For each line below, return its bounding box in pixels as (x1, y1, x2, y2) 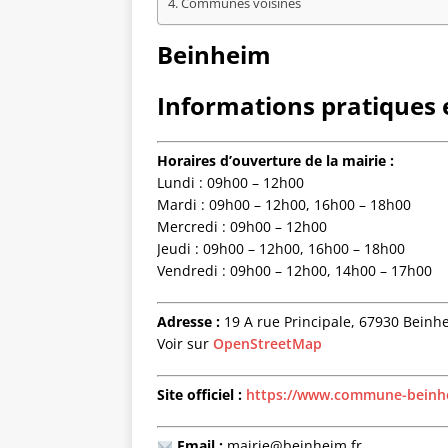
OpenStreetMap (213, 334, 322, 354)
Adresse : (157, 312, 220, 332)
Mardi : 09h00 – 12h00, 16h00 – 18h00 (157, 195, 411, 215)
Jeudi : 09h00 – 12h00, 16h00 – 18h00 (157, 239, 405, 259)
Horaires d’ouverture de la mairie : (157, 151, 394, 171)
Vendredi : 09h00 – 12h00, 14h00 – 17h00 (157, 261, 432, 281)
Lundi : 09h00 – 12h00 (157, 173, 304, 193)
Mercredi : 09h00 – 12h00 (157, 217, 327, 237)
